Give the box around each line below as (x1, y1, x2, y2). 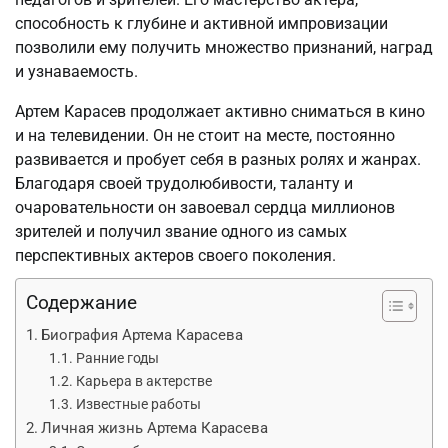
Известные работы (75, 395, 201, 413)
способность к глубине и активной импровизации (15, 13, 388, 33)
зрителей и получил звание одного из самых (15, 221, 347, 241)
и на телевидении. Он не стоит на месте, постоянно (15, 125, 395, 145)
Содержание (26, 290, 137, 314)
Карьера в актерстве (75, 372, 212, 390)
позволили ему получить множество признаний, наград (15, 37, 433, 57)
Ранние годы (75, 349, 159, 367)
